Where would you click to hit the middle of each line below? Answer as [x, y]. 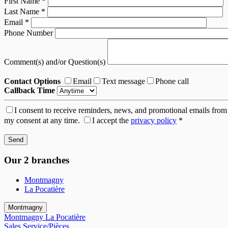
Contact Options [32, 81]
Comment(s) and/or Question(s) [56, 62]
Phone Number [30, 33]
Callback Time [30, 91]
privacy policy [154, 121]
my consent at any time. [42, 121]
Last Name [23, 12]
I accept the [111, 121]
